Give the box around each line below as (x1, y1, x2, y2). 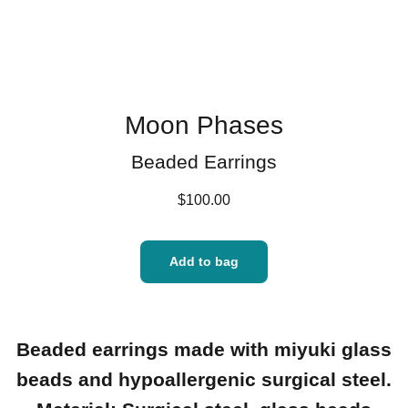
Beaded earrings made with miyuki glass (16, 339, 392, 360)
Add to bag (169, 254, 239, 269)
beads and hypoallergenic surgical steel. (16, 369, 392, 390)
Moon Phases (125, 111, 283, 139)
